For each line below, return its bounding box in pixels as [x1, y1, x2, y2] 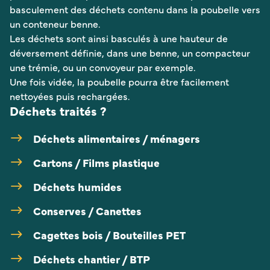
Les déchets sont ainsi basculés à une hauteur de [10, 31, 228, 45]
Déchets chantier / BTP [33, 251, 150, 266]
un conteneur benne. [10, 16, 100, 30]
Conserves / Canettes [33, 202, 142, 218]
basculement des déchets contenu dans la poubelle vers [10, 2, 260, 16]
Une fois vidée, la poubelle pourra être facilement [10, 74, 229, 88]
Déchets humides [33, 178, 122, 194]
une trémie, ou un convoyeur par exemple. [10, 60, 195, 74]
